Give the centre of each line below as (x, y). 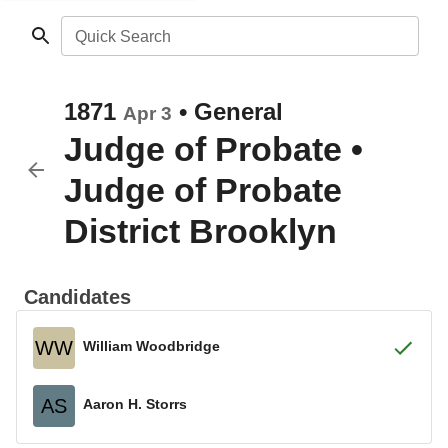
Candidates (77, 297)
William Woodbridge (151, 345)
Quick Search (122, 36)
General (238, 111)
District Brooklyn (200, 231)
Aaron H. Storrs (135, 403)
